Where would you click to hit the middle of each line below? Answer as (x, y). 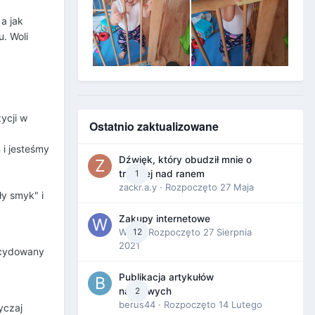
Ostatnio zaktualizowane (154, 127)
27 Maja (237, 187)
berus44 (137, 305)
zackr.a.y (138, 187)
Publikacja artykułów (166, 277)
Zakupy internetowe (165, 219)
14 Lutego (240, 305)
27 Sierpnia (227, 232)
